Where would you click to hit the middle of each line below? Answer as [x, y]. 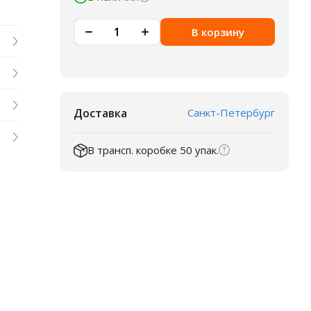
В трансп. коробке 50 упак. [153, 150]
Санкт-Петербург [231, 112]
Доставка [100, 113]
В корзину [218, 32]
